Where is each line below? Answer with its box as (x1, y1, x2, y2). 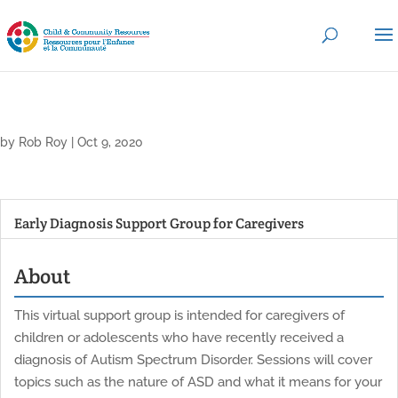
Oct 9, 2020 (77, 135, 143, 149)
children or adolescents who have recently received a (14, 329, 344, 346)
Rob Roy (19, 135, 68, 149)
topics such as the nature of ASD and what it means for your (14, 373, 382, 390)
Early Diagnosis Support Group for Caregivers (14, 214, 304, 233)
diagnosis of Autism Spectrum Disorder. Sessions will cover (14, 351, 372, 368)
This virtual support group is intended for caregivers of (14, 306, 345, 323)
